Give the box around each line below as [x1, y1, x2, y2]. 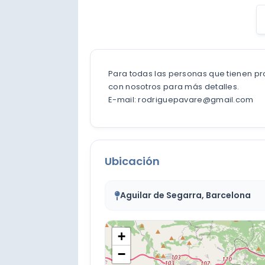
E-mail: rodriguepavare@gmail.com [108, 93, 254, 105]
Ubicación [105, 153, 160, 169]
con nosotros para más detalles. [108, 80, 240, 92]
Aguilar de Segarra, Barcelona [120, 189, 251, 201]
